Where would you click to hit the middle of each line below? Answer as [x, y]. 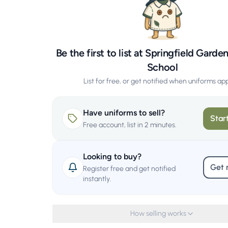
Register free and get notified [130, 169]
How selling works [159, 214]
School [162, 67]
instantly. [97, 179]
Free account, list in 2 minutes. [130, 125]
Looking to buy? [112, 157]
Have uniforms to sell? [124, 113]
